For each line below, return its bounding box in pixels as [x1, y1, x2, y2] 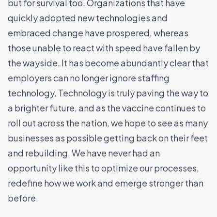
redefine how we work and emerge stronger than [8, 177, 203, 189]
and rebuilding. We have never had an [8, 147, 160, 159]
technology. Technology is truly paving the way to [8, 87, 208, 99]
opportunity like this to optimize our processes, [8, 162, 199, 174]
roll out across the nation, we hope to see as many [8, 117, 208, 129]
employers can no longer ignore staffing [8, 72, 170, 84]
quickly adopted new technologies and [8, 12, 168, 24]
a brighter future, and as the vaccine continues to [8, 102, 206, 114]
